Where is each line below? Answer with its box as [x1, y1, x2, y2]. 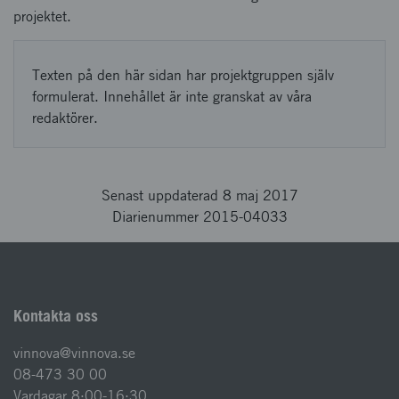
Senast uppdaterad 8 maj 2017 [101, 187, 298, 204]
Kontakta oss [13, 306, 98, 325]
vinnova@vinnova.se [13, 345, 135, 362]
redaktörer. [32, 110, 98, 126]
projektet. [13, 8, 71, 25]
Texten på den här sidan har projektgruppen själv [32, 67, 334, 84]
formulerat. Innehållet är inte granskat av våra [32, 88, 312, 105]
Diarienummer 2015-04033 [111, 208, 288, 225]
